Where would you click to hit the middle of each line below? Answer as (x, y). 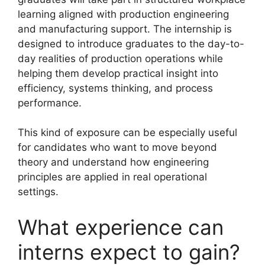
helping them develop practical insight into (118, 73)
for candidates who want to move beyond (117, 148)
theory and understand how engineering (113, 162)
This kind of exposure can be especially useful (127, 133)
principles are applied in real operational (112, 177)
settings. (38, 192)
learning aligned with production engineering (123, 14)
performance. (50, 103)
